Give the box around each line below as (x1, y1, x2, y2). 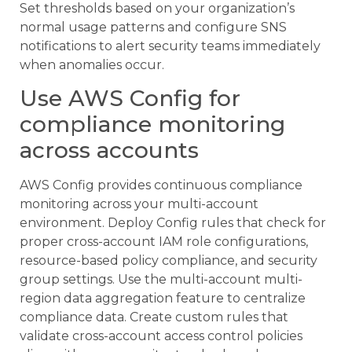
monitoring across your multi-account (20, 196, 258, 212)
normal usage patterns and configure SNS (20, 20, 287, 35)
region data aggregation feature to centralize (20, 291, 306, 306)
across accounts (20, 137, 199, 164)
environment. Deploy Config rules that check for (20, 215, 326, 231)
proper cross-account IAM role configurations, (20, 234, 308, 250)
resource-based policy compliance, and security (20, 253, 317, 269)
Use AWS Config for (20, 85, 240, 112)
